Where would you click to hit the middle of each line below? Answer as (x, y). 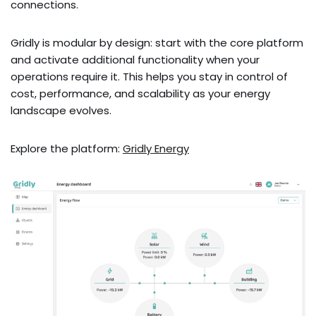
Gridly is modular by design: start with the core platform (157, 43)
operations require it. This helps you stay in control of (149, 77)
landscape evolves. (61, 111)
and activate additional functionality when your (135, 60)
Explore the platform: (67, 149)
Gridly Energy (156, 149)
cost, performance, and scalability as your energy (140, 94)
